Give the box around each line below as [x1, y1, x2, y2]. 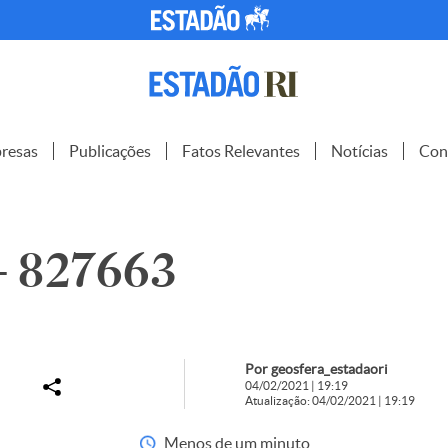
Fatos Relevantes [182, 142, 300, 160]
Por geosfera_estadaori [244, 361, 388, 377]
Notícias [331, 142, 388, 160]
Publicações [69, 142, 151, 160]
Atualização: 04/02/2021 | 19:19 [244, 394, 415, 407]
